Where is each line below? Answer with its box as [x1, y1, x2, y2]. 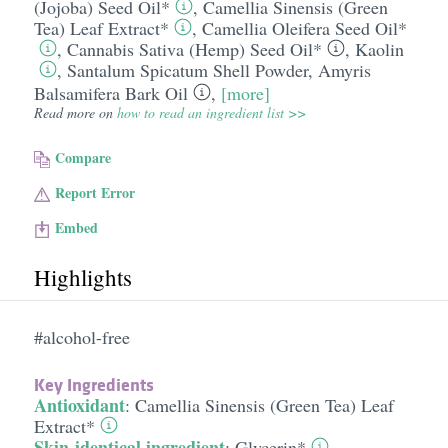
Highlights [33, 262, 132, 292]
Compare [55, 147, 112, 168]
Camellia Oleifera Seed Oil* [201, 16, 407, 40]
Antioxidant [33, 392, 125, 418]
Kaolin [354, 37, 404, 61]
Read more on [33, 103, 117, 122]
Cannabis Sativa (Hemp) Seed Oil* [66, 37, 322, 61]
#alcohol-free [33, 325, 130, 349]
